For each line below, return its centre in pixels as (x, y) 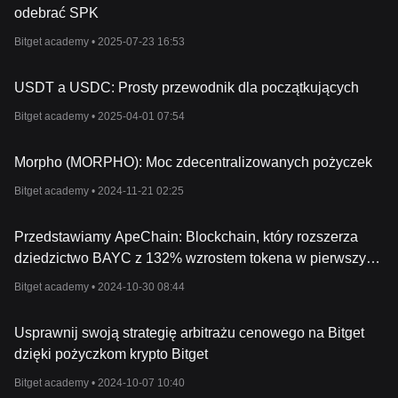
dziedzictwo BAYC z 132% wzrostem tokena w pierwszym (196, 258)
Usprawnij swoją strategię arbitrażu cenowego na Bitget (189, 333)
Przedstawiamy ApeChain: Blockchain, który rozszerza (186, 237)
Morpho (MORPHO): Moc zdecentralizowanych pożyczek (193, 162)
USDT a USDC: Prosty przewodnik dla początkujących (187, 88)
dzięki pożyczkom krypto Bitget (111, 354)
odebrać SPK (56, 13)
